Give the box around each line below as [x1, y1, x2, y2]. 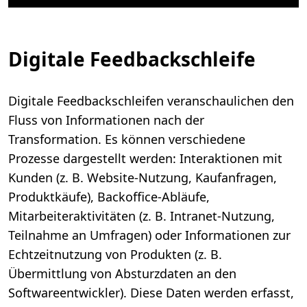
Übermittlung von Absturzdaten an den [8, 265, 236, 282]
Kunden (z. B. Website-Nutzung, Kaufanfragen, [8, 169, 277, 186]
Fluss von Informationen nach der [8, 112, 204, 129]
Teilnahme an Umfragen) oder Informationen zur [8, 227, 291, 244]
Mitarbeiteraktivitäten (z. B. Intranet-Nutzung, [8, 208, 275, 225]
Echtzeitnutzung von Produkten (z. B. [8, 246, 222, 263]
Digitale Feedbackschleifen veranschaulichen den [8, 93, 294, 110]
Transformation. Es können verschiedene [8, 131, 245, 148]
